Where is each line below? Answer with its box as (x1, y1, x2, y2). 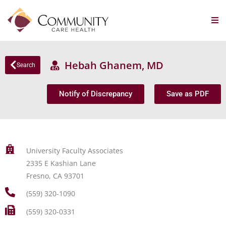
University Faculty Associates (26, 146, 123, 155)
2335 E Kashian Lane (26, 158, 96, 168)
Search (17, 62, 35, 69)
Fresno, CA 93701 (26, 171, 84, 181)
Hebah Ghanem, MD (60, 58, 163, 72)
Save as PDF (166, 89, 209, 98)
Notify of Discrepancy (59, 89, 132, 98)
